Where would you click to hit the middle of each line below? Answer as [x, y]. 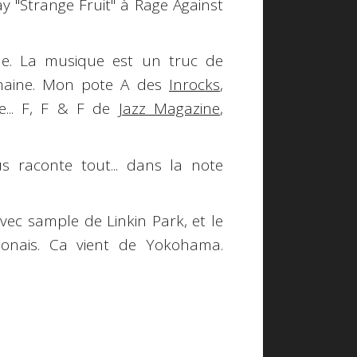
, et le [204, 221]
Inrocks [194, 85]
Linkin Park [145, 221]
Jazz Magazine [169, 109]
